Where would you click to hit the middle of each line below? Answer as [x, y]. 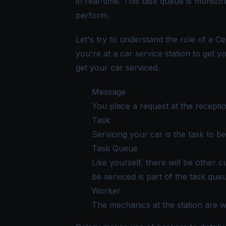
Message [109, 92]
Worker [106, 190]
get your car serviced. [118, 67]
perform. [93, 15]
